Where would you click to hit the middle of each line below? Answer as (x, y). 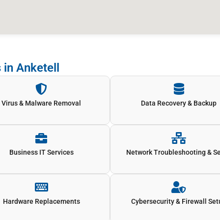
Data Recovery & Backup (179, 103)
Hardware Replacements (41, 201)
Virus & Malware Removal (41, 103)
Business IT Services (41, 152)
